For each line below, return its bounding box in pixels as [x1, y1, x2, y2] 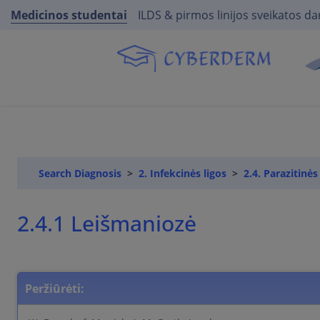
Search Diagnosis [39, 166, 121, 180]
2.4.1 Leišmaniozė [35, 209, 196, 238]
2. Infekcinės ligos [139, 166, 226, 180]
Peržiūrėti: [25, 281, 84, 297]
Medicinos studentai [11, 7, 127, 23]
